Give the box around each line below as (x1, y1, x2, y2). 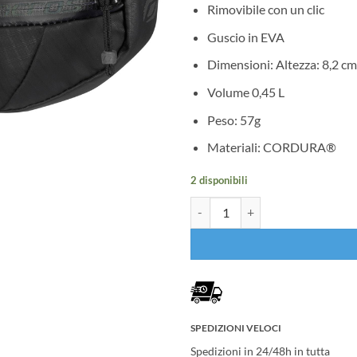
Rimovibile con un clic (206, 2, 324, 18)
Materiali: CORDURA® (206, 139, 336, 155)
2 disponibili (190, 173, 248, 186)
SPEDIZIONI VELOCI (190, 321, 281, 334)
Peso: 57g (206, 112, 261, 127)
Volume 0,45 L (206, 84, 284, 100)
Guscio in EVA (206, 29, 284, 45)
